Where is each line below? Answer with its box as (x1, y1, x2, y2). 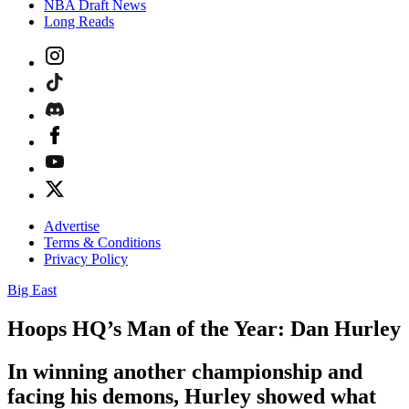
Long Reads (44, 14, 114, 29)
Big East (7, 282, 57, 298)
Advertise (44, 218, 100, 234)
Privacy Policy (44, 251, 128, 267)
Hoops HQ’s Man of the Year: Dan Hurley (7, 316, 401, 341)
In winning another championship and (7, 359, 362, 383)
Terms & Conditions (44, 235, 161, 250)
